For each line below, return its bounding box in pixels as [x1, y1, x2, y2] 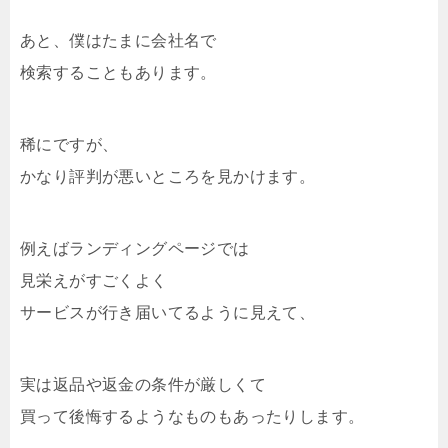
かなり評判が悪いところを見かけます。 [20, 167, 316, 185]
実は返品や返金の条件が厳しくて [20, 375, 266, 393]
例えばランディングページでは [20, 239, 250, 257]
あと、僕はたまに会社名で [20, 31, 217, 49]
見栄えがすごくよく [20, 271, 168, 289]
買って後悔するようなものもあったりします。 [20, 407, 365, 425]
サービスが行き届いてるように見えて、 [20, 303, 316, 321]
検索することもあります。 [20, 63, 217, 81]
